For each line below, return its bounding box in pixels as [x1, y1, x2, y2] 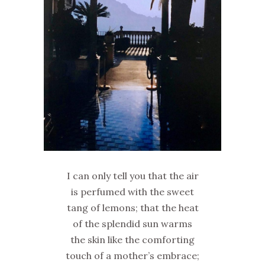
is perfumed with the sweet [71, 185, 194, 198]
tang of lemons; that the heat [66, 201, 199, 214]
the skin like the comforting [70, 233, 195, 245]
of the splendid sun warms [73, 217, 192, 230]
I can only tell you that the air [66, 169, 199, 182]
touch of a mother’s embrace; [66, 249, 199, 261]
